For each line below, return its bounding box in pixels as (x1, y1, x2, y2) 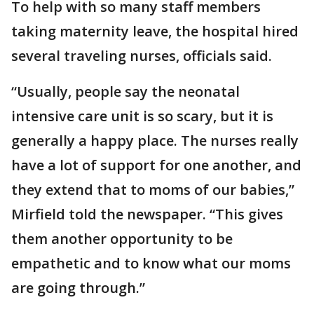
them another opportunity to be (11, 228, 233, 248)
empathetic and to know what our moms (11, 253, 291, 273)
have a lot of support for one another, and (11, 155, 301, 175)
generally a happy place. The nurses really (11, 130, 299, 150)
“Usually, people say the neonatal (11, 81, 240, 101)
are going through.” (11, 278, 145, 297)
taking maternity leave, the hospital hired (11, 21, 299, 41)
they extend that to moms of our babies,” (11, 179, 294, 199)
